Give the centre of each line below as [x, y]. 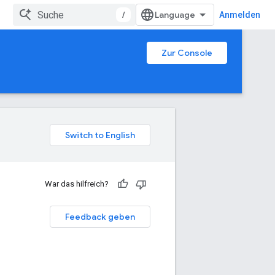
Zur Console [187, 53]
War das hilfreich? [77, 184]
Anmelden [240, 15]
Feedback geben [100, 217]
